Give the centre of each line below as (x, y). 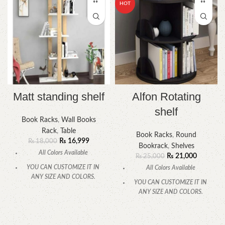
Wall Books (79, 120)
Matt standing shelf (59, 97)
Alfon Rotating (166, 97)
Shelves (183, 146)
